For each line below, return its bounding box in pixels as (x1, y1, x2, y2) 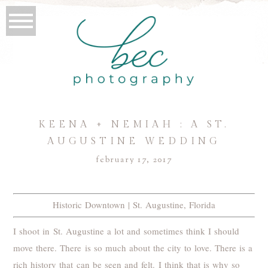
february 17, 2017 (96, 154, 172, 166)
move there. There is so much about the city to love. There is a (13, 241, 253, 254)
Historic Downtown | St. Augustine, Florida (52, 199, 216, 211)
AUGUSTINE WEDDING (47, 135, 221, 147)
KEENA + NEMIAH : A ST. (38, 118, 230, 130)
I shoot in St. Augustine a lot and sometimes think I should (13, 224, 239, 237)
